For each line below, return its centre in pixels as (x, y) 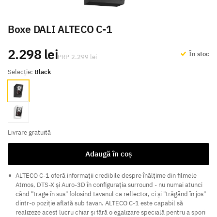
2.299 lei (84, 57)
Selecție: (21, 72)
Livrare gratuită (29, 133)
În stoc (198, 54)
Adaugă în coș (108, 154)
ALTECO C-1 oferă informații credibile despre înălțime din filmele (106, 176)
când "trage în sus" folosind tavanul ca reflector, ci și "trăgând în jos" (111, 194)
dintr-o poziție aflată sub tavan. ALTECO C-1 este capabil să (99, 203)
